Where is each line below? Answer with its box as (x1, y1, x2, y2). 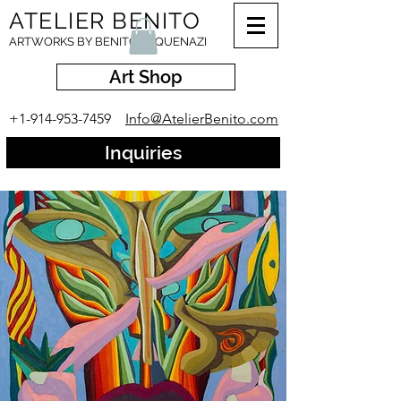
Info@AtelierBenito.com (125, 110, 278, 127)
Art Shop (109, 66, 183, 88)
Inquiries (105, 141, 182, 164)
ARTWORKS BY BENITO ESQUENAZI (9, 35, 207, 48)
